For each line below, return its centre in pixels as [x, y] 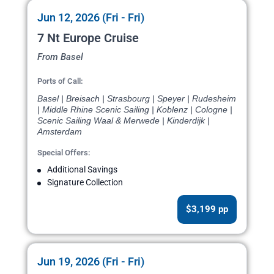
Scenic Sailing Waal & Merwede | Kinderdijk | [124, 121]
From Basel [60, 57]
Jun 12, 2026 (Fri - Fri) [91, 18]
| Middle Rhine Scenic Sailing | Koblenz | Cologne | [135, 110]
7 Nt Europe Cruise [88, 38]
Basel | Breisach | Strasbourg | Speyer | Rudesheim [137, 99]
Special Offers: [64, 153]
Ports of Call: [60, 81]
